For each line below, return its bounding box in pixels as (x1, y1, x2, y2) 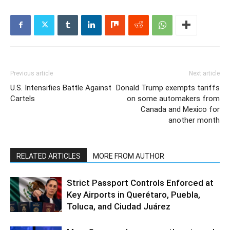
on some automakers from (127, 93, 220, 103)
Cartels (10, 93, 35, 103)
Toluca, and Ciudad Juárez (67, 201, 170, 212)
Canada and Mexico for (141, 104, 220, 114)
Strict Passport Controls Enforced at (67, 177, 214, 188)
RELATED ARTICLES (16, 151, 81, 160)
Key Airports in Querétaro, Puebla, (67, 189, 200, 200)
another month (168, 115, 220, 125)
